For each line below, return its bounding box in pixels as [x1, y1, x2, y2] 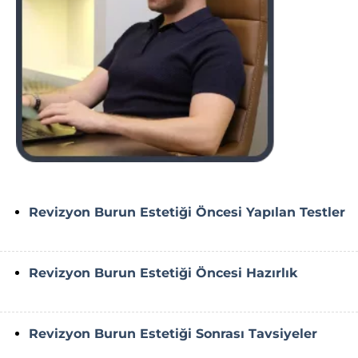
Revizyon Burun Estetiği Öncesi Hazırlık [28, 265, 297, 281]
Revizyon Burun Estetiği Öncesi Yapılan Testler [28, 205, 345, 221]
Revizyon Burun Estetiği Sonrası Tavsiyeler [28, 326, 317, 341]
